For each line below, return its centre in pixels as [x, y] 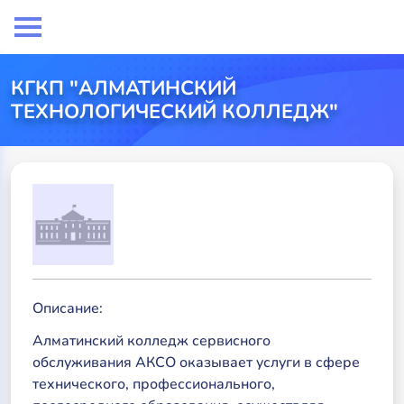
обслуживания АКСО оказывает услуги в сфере [196, 363]
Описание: [68, 308]
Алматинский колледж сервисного [151, 341]
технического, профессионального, [154, 384]
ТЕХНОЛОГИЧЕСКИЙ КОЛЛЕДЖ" [174, 112]
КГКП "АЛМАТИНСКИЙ [124, 88]
